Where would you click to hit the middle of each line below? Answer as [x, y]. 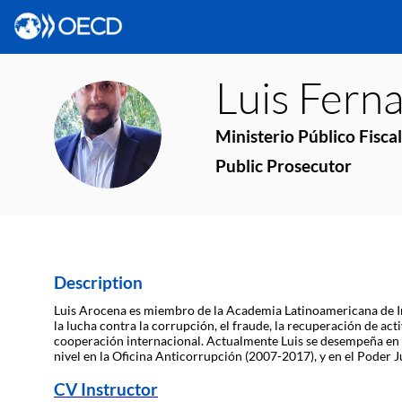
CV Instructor [106, 390]
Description [98, 282]
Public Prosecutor [284, 166]
